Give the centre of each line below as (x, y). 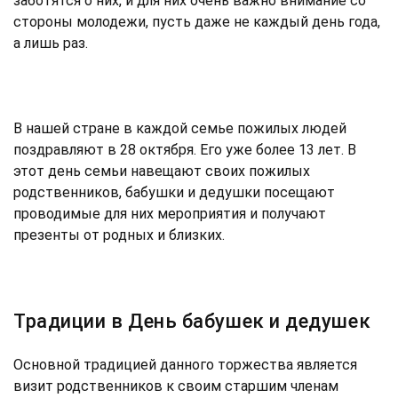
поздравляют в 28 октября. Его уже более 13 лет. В (185, 149)
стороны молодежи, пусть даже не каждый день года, (197, 21)
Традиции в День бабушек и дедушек (192, 321)
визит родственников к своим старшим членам (176, 386)
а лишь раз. (51, 43)
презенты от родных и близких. (119, 235)
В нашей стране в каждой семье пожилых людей (180, 128)
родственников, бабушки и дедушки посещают (174, 192)
